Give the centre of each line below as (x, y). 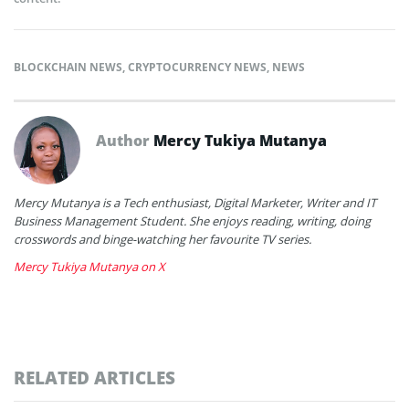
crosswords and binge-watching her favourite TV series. (163, 239)
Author (125, 140)
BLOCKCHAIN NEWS (68, 67)
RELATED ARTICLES (94, 377)
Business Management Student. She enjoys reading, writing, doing (192, 220)
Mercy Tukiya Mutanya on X (89, 266)
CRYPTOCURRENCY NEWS (197, 67)
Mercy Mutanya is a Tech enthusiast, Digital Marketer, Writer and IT (195, 202)
